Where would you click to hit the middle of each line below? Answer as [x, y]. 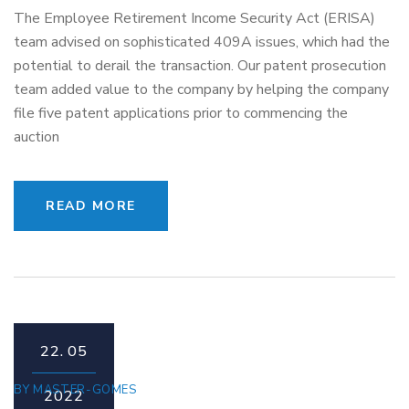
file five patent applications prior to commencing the [181, 113]
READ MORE [91, 206]
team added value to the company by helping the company [201, 89]
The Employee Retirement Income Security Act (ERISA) [194, 18]
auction [37, 137]
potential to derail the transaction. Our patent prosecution [200, 66]
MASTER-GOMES [84, 390]
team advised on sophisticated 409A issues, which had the [202, 42]
